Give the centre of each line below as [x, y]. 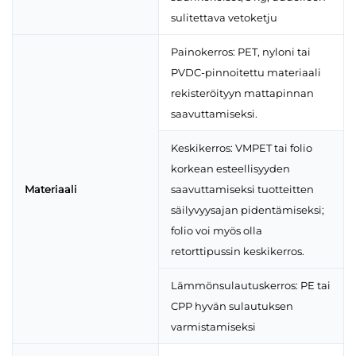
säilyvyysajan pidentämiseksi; [248, 210]
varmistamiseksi [213, 327]
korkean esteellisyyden [230, 169]
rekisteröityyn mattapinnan [242, 93]
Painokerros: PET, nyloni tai [241, 52]
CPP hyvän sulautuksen [232, 306]
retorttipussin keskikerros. [238, 252]
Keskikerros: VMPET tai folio [242, 148]
